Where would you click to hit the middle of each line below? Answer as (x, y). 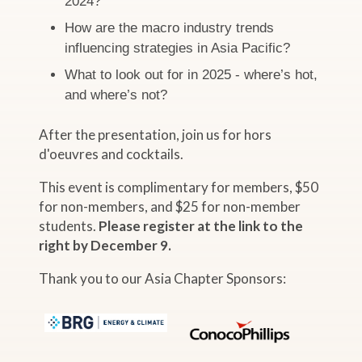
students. (69, 225)
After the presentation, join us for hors (156, 134)
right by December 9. (105, 245)
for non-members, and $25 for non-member (170, 206)
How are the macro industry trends (170, 28)
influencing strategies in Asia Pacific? (180, 48)
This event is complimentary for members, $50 (179, 187)
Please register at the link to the (201, 225)
